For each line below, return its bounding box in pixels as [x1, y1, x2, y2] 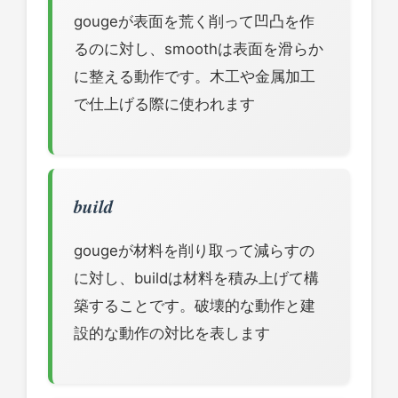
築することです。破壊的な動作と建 [74, 297, 315, 315]
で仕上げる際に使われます [74, 94, 255, 113]
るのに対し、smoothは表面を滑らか [74, 39, 323, 58]
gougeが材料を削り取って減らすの [74, 242, 314, 260]
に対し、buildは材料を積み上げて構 [74, 269, 319, 288]
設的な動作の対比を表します [74, 324, 270, 343]
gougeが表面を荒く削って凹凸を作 [74, 12, 314, 30]
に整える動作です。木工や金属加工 [74, 67, 315, 85]
